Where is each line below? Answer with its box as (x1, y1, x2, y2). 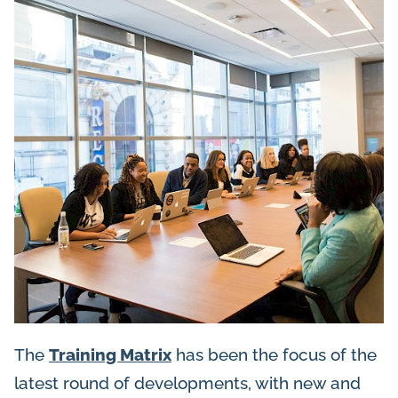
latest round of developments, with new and (14, 373, 361, 394)
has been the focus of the (171, 345, 377, 365)
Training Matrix (49, 345, 171, 365)
